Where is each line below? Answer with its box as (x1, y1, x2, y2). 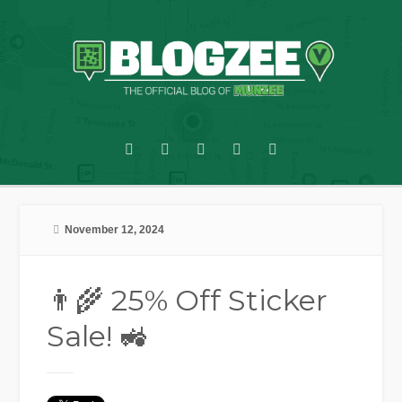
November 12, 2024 (65, 223, 165, 237)
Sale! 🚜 (47, 319, 149, 354)
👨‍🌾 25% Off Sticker (47, 283, 328, 319)
